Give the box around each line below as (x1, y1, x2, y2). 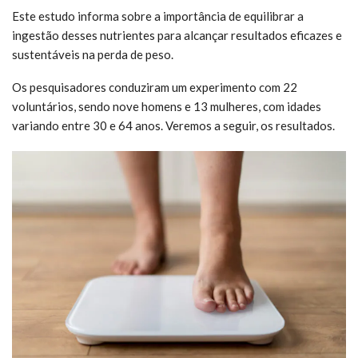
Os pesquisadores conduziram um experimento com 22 (12, 79, 297, 94)
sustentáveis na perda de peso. (12, 46, 173, 62)
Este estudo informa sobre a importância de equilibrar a (12, 8, 304, 23)
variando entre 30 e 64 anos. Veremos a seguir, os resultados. (12, 117, 335, 133)
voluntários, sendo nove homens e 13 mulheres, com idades (12, 98, 321, 113)
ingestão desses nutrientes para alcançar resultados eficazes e (12, 27, 342, 42)
